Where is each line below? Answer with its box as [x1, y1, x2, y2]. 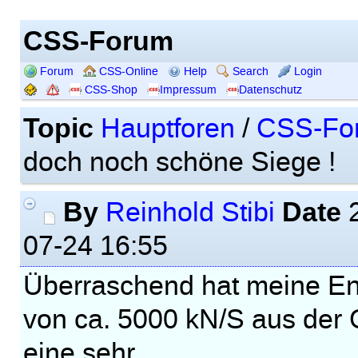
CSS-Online [95, 64, 158, 78]
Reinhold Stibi [105, 196, 275, 229]
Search [229, 64, 268, 78]
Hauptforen [100, 112, 235, 145]
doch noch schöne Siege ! [22, 145, 336, 179]
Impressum [159, 82, 217, 97]
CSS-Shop [81, 82, 137, 97]
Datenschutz [238, 82, 302, 97]
